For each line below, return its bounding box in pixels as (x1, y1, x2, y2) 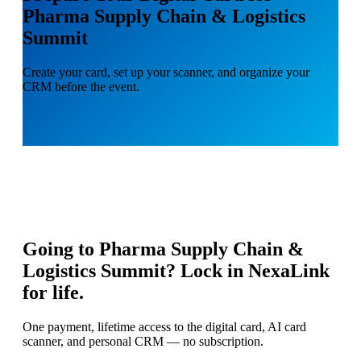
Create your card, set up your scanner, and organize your (23, 64, 309, 79)
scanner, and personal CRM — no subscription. (23, 334, 263, 349)
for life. (23, 282, 84, 304)
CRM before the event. (23, 79, 139, 93)
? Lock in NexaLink (166, 260, 330, 282)
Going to (23, 239, 99, 260)
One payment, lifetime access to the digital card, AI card (23, 320, 306, 334)
